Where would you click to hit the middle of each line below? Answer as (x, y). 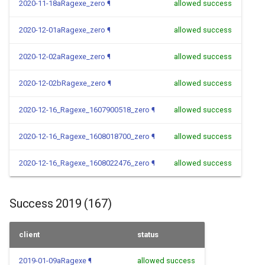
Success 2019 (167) (61, 203)
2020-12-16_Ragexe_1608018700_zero (84, 136)
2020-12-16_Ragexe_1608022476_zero (84, 163)
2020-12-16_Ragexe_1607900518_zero (84, 110)
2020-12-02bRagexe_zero (62, 83)
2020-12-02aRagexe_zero (62, 56)
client (29, 235)
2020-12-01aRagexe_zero (62, 30)
